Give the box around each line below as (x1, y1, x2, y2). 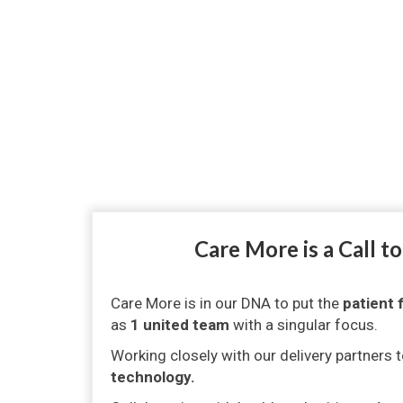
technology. (111, 368, 195, 386)
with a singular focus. (229, 316, 378, 334)
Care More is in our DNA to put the (111, 294, 343, 312)
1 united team (130, 316, 229, 334)
